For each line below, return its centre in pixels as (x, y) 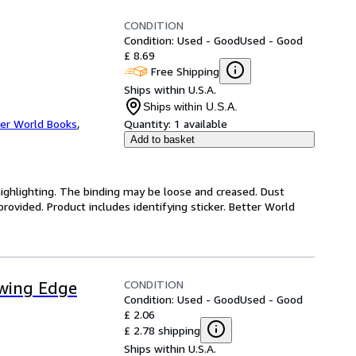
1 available (201, 124)
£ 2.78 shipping (162, 330)
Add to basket (163, 139)
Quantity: (147, 124)
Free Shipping (185, 71)
